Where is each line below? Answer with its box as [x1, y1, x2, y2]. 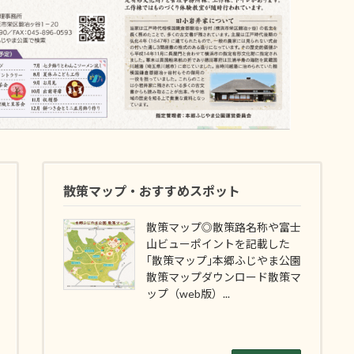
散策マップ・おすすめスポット [63, 183, 241, 199]
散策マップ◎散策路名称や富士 [145, 220, 301, 234]
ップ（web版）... [145, 286, 230, 300]
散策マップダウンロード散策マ [145, 269, 301, 284]
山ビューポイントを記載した [145, 236, 290, 250]
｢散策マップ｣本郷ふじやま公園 [145, 253, 301, 267]
